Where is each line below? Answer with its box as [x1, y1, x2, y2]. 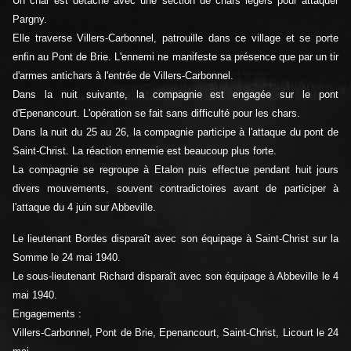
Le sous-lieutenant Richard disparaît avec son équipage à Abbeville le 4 [13, 270, 338, 283]
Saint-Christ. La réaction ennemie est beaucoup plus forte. [13, 145, 277, 157]
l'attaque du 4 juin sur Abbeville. [13, 201, 156, 214]
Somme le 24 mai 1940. [13, 251, 121, 264]
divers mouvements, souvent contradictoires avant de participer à [13, 183, 338, 195]
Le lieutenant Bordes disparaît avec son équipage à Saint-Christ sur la [13, 233, 338, 245]
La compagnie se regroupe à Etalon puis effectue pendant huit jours [13, 164, 338, 176]
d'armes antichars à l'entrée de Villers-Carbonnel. [13, 70, 233, 82]
